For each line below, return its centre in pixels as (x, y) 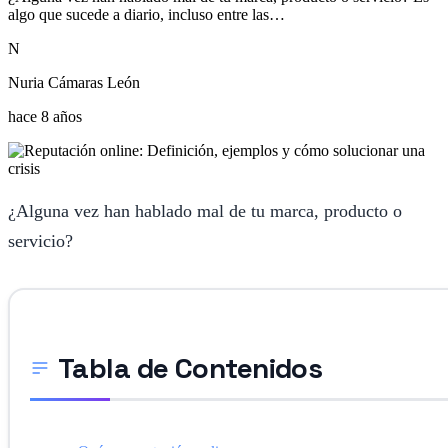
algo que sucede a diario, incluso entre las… (146, 14)
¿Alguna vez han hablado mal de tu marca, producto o (205, 210)
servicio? (40, 240)
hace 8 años (45, 116)
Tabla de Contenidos (190, 367)
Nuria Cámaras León (74, 82)
